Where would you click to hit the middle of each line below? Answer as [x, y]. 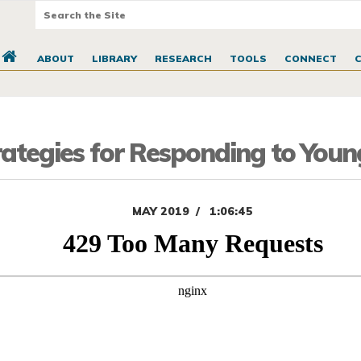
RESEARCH [183, 59]
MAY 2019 [161, 212]
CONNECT [310, 59]
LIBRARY [114, 59]
